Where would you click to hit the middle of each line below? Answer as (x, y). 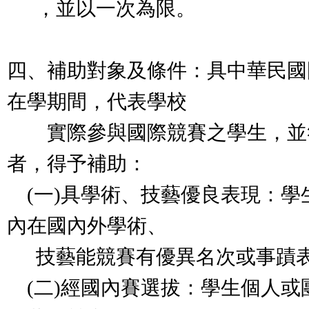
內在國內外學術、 (87, 226)
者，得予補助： (77, 163)
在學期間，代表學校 (97, 101)
